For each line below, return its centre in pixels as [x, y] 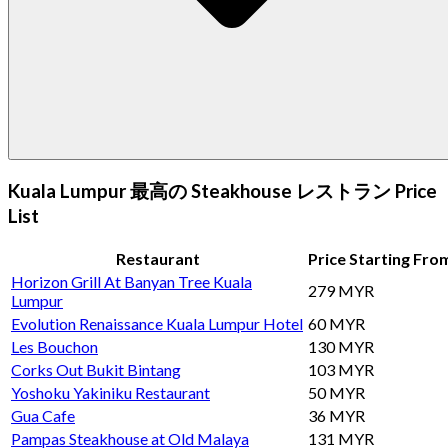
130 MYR [341, 346]
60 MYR [336, 323]
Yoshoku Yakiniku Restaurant [110, 392]
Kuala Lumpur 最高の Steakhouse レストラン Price [222, 190]
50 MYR [336, 392]
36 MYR [336, 415]
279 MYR [341, 290]
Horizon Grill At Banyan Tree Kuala [131, 281]
